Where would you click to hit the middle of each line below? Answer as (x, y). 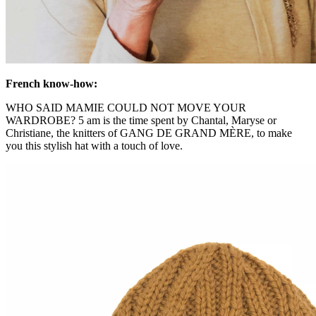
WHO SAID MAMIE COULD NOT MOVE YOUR (126, 107)
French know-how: (51, 83)
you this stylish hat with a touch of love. (94, 145)
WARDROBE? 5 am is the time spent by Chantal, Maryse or (141, 120)
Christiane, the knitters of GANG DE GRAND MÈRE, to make (149, 133)
